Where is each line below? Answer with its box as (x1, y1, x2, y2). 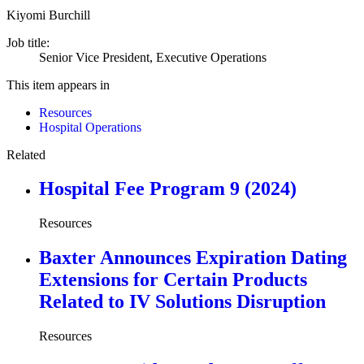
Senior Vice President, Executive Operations (39, 50, 266, 64)
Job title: (6, 35, 50, 50)
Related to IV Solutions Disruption (39, 291, 326, 313)
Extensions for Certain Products (39, 269, 307, 291)
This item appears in (6, 77, 110, 92)
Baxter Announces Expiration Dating (39, 247, 347, 269)
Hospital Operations (39, 119, 141, 134)
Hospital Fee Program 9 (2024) (39, 178, 297, 200)
